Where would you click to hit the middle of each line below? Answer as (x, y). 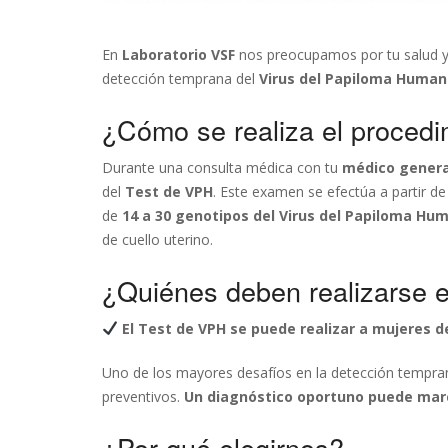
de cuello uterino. (157, 239)
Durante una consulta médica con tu (222, 167)
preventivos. (143, 396)
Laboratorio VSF (178, 54)
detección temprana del (180, 78)
